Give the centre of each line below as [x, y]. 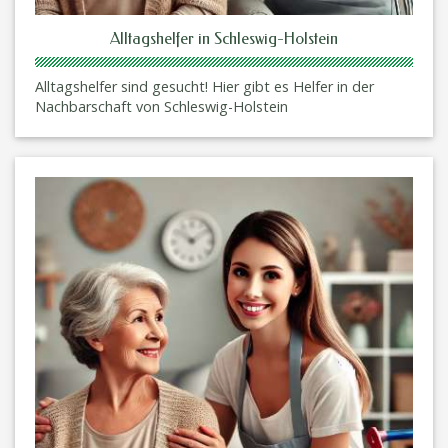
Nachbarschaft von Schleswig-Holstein [161, 106]
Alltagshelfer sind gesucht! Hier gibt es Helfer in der [204, 86]
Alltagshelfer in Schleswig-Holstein [224, 38]
